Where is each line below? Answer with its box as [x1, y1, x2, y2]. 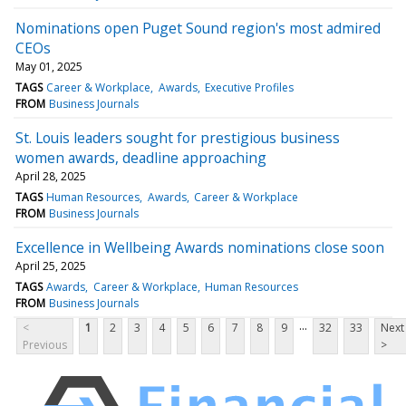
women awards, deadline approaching [15, 147, 266, 168]
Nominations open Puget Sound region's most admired [15, 17, 381, 38]
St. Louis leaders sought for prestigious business [15, 127, 340, 148]
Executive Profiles [204, 79, 294, 95]
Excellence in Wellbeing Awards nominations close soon [15, 237, 384, 257]
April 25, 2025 [15, 257, 86, 274]
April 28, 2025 [15, 168, 86, 184]
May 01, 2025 [15, 58, 82, 74]
